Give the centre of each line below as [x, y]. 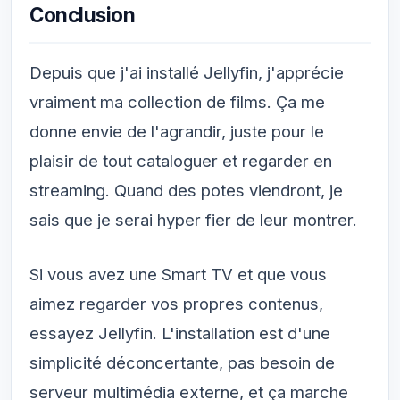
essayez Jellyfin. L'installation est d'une [180, 333]
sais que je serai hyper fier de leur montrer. [193, 219]
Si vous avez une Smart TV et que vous [178, 274]
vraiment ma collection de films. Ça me [177, 101]
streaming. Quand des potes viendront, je [186, 190]
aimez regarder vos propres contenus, [176, 303]
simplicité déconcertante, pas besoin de [182, 362]
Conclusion [83, 14]
